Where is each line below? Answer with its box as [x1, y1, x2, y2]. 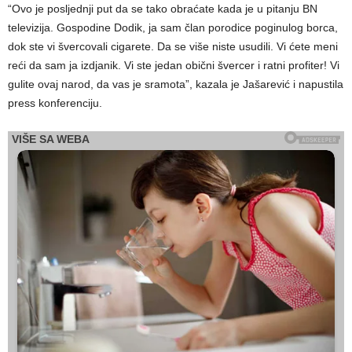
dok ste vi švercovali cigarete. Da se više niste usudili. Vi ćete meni [8, 39, 338, 53]
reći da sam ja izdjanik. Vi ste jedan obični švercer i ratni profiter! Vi [8, 58, 339, 71]
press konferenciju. [8, 96, 102, 109]
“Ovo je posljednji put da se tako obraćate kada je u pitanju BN [8, 2, 317, 15]
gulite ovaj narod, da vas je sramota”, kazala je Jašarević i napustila [8, 77, 343, 90]
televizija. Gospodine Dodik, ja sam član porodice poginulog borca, [8, 20, 338, 34]
